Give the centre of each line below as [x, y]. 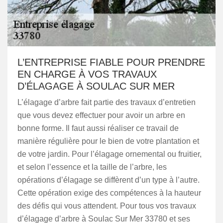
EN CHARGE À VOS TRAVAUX [87, 74]
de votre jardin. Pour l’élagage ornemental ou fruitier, [110, 154]
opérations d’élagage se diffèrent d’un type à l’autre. [109, 180]
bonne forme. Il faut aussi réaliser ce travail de [98, 128]
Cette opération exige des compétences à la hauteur [109, 193]
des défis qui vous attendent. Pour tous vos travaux [107, 206]
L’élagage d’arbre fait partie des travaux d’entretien [107, 102]
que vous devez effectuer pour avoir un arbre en [101, 115]
